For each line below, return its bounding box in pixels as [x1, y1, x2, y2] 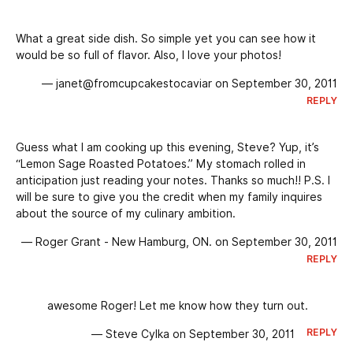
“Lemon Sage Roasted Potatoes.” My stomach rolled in [16, 158, 306, 171]
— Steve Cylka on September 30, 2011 [91, 328, 295, 341]
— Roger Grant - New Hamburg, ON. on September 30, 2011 [21, 236, 337, 249]
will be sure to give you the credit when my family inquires [16, 191, 322, 204]
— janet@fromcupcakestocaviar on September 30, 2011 [42, 77, 337, 91]
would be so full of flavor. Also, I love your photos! [16, 49, 281, 62]
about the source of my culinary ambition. [16, 207, 236, 221]
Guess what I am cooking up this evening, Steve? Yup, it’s [16, 141, 319, 154]
